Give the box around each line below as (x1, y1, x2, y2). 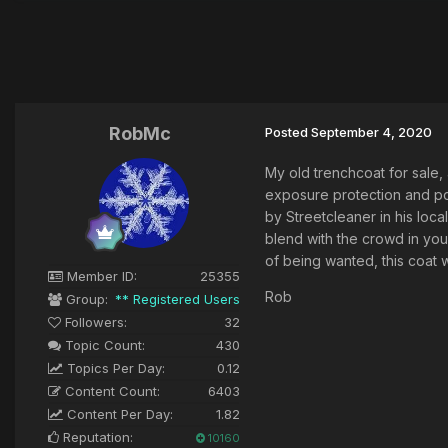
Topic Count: (61, 337, 145, 354)
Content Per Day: (63, 406, 173, 423)
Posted (265, 124, 311, 141)
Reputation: (59, 429, 133, 446)
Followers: (61, 314, 127, 331)
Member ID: (63, 268, 137, 285)
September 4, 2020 (311, 124, 432, 141)
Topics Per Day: (63, 360, 165, 377)
